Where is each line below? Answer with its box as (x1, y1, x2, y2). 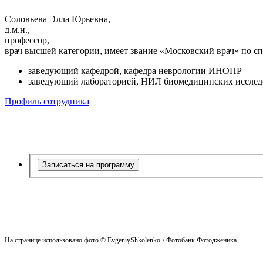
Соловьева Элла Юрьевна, (5, 14, 113, 25)
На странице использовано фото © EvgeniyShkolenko (5, 235, 160, 244)
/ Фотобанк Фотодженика (163, 235, 237, 244)
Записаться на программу (42, 160, 134, 169)
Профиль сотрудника (5, 96, 89, 107)
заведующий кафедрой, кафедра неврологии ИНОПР (28, 66, 242, 76)
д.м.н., (5, 25, 32, 35)
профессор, (5, 35, 52, 46)
